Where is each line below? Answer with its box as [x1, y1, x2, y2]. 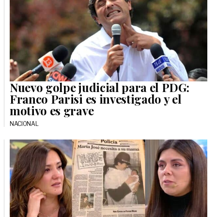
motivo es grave [10, 103, 94, 119]
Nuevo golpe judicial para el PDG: [10, 79, 189, 95]
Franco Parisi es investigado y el [10, 91, 182, 107]
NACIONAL [10, 120, 39, 128]
